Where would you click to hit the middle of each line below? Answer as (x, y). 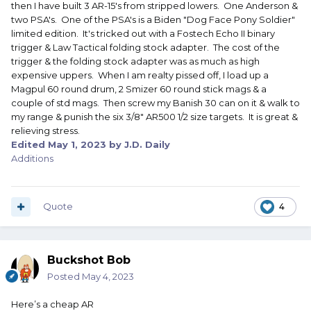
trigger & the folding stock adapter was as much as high (135, 61)
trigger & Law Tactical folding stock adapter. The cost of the (145, 48)
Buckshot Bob (89, 260)
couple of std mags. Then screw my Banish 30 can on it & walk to (155, 103)
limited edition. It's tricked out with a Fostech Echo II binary (143, 34)
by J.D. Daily (138, 145)
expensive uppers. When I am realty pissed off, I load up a (140, 75)
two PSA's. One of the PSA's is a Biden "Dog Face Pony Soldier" (153, 20)
